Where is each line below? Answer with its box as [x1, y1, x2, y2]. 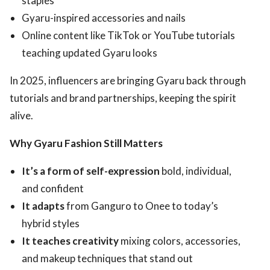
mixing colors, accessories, [119, 234, 240, 247]
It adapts [22, 199, 64, 212]
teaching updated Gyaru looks [22, 46, 157, 59]
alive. [10, 108, 33, 122]
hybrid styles [22, 216, 80, 230]
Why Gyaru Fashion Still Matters [10, 136, 163, 149]
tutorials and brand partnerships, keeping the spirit [10, 91, 236, 104]
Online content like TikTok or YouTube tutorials [22, 28, 235, 42]
